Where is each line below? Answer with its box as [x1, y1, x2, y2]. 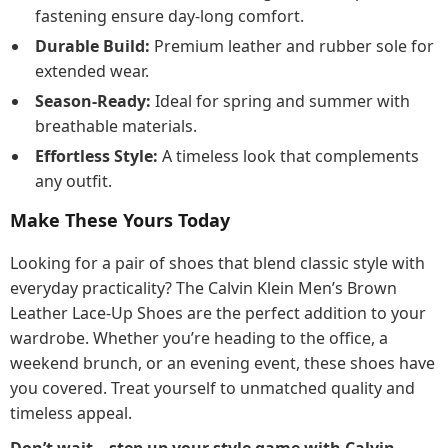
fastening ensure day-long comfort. [35, 5, 304, 27]
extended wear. [35, 60, 149, 82]
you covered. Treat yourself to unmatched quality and [10, 377, 415, 399]
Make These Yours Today [10, 208, 230, 232]
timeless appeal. [10, 402, 132, 424]
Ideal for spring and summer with [151, 90, 410, 112]
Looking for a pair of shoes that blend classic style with [10, 252, 425, 274]
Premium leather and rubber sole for [150, 35, 434, 57]
